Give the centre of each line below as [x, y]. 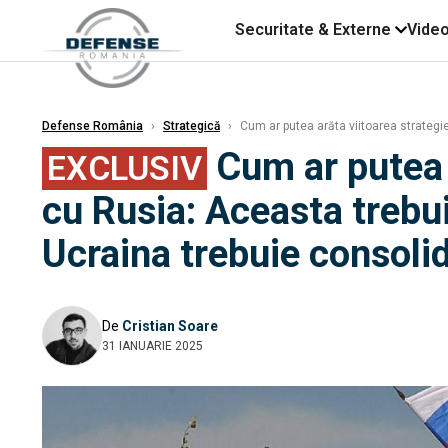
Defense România [92, 126]
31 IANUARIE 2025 [152, 345]
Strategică [191, 126]
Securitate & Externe [313, 29]
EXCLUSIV [124, 168]
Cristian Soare [170, 325]
